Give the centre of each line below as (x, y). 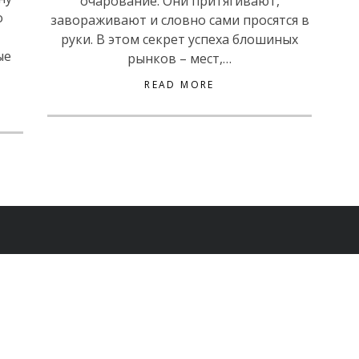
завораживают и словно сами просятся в (179, 20)
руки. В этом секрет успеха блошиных (179, 39)
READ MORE (179, 85)
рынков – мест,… (179, 58)
